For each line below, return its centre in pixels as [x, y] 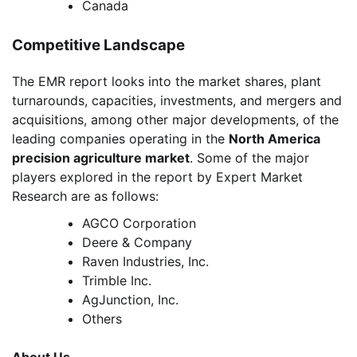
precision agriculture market [101, 157]
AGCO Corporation [139, 223]
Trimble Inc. [117, 280]
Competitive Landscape [98, 45]
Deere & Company [137, 242]
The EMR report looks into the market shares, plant [167, 81]
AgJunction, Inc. [130, 299]
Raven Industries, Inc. [145, 261]
